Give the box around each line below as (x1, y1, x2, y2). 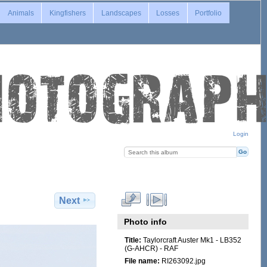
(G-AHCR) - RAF (124, 244, 178, 253)
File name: (124, 257, 160, 265)
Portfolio (195, 8, 222, 17)
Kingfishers (49, 8, 86, 17)
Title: (124, 236, 141, 244)
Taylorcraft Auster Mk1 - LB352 (141, 236, 241, 244)
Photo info (124, 216, 167, 226)
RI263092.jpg (159, 257, 206, 265)
